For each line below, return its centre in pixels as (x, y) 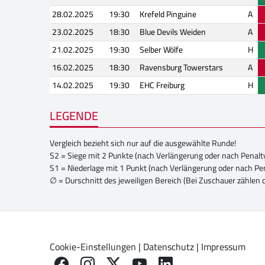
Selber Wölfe (161, 50)
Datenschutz (169, 246)
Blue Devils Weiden (173, 32)
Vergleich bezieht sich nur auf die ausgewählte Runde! (143, 143)
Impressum (223, 246)
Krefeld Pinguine (168, 14)
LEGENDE (74, 116)
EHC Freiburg (162, 85)
